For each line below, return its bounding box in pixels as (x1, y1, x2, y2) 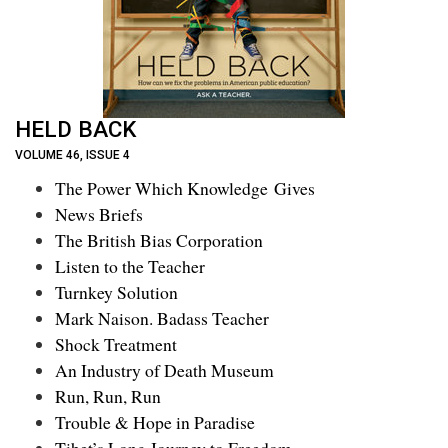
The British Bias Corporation (55, 227, 263, 252)
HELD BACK (15, 116, 136, 143)
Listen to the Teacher (55, 253, 205, 278)
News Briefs (55, 201, 143, 226)
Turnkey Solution (55, 279, 178, 304)
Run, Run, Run (55, 383, 161, 408)
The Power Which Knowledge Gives (55, 175, 315, 200)
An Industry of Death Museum (55, 357, 274, 382)
